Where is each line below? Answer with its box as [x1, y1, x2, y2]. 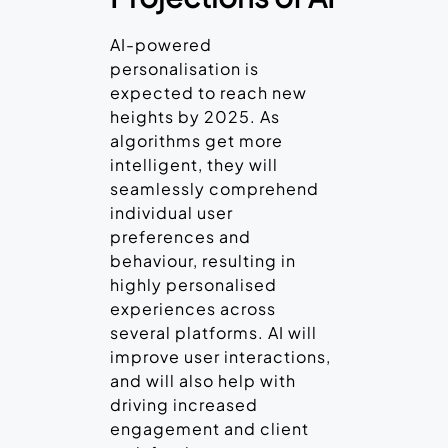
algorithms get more [110, 130, 283, 152]
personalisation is [110, 58, 259, 80]
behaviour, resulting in [110, 250, 296, 272]
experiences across [110, 298, 276, 320]
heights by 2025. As [110, 106, 280, 128]
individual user [110, 202, 233, 224]
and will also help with [110, 370, 296, 392]
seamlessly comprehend [110, 178, 319, 200]
